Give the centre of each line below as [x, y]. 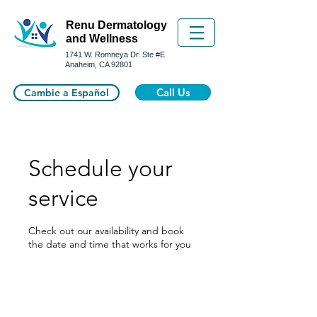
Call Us [173, 92]
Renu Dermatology [116, 25]
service [63, 198]
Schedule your [100, 168]
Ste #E [154, 54]
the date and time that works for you [110, 244]
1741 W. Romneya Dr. [104, 54]
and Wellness [102, 39]
